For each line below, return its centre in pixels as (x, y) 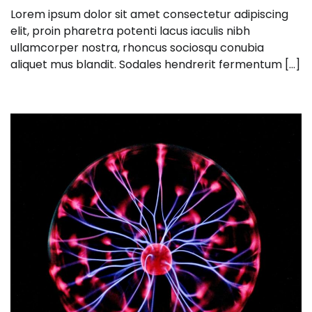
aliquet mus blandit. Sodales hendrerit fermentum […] (155, 65)
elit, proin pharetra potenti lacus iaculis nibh (130, 31)
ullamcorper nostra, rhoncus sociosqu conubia (137, 48)
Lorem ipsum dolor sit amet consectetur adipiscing (149, 15)
